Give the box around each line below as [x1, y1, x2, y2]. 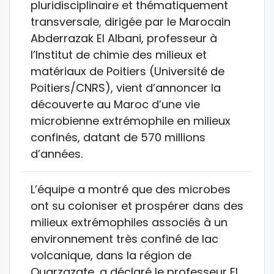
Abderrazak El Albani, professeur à [31, 30, 217, 46]
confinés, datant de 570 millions [31, 129, 206, 145]
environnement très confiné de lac [31, 231, 218, 246]
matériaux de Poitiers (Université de [31, 63, 224, 79]
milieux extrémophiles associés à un [31, 214, 228, 230]
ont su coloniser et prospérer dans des [31, 198, 243, 213]
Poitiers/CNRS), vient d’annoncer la [31, 80, 221, 95]
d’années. [31, 146, 83, 161]
